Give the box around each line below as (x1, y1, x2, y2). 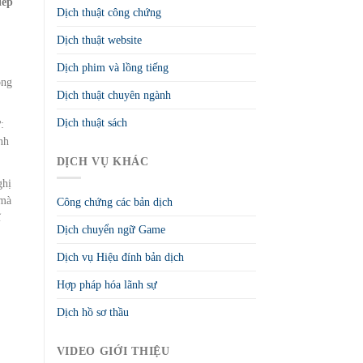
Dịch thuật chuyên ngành (56, 89, 171, 102)
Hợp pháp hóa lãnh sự (56, 279, 157, 292)
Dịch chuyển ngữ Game (56, 224, 165, 237)
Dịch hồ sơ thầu (56, 306, 129, 319)
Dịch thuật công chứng (56, 6, 161, 19)
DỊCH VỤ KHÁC (56, 156, 149, 169)
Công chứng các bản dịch (56, 196, 173, 209)
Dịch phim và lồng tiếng (56, 62, 169, 75)
